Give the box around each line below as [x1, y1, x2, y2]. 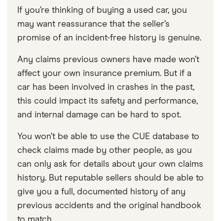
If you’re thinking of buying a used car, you [17, 6, 187, 15]
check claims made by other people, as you [17, 146, 192, 155]
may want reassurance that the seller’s [17, 20, 170, 29]
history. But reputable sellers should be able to [17, 174, 204, 183]
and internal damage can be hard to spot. [17, 110, 181, 120]
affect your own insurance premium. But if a [17, 69, 191, 78]
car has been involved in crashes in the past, [17, 83, 194, 92]
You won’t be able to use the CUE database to [17, 132, 199, 142]
